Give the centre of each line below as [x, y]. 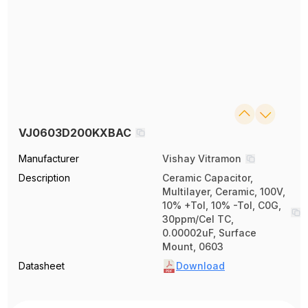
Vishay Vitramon [202, 158]
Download [200, 266]
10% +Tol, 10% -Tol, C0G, [222, 205]
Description [45, 178]
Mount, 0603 [193, 246]
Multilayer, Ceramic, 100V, [224, 191]
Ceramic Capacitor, [208, 178]
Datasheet [42, 266]
